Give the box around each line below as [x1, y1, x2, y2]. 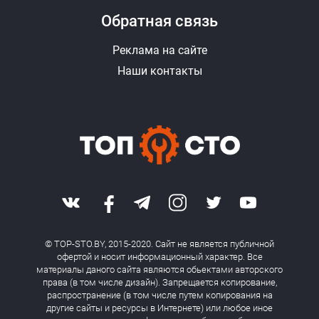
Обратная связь [101, 11, 218, 30]
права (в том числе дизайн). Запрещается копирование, [42, 276, 277, 288]
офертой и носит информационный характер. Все [56, 251, 263, 262]
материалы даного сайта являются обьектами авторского [36, 263, 283, 275]
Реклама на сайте [112, 43, 207, 57]
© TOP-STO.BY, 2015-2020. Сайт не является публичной [45, 238, 274, 249]
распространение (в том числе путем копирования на [46, 289, 273, 300]
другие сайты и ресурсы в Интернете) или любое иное [46, 302, 273, 313]
